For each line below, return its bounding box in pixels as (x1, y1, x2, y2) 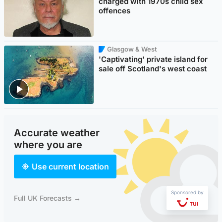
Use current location (32, 162, 109, 172)
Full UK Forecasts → (14, 193, 81, 202)
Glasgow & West (107, 45, 158, 54)
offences (99, 6, 131, 16)
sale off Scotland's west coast (99, 64, 207, 74)
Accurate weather (14, 127, 100, 139)
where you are (14, 139, 82, 151)
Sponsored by (171, 189, 204, 196)
